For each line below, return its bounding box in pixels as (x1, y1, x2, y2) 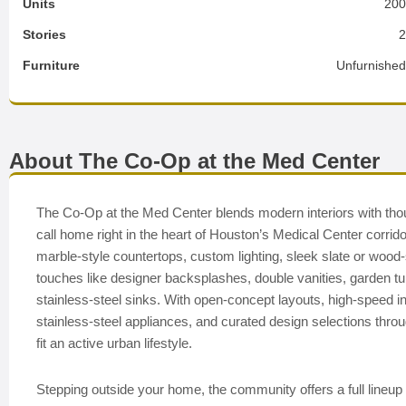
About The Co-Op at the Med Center (9, 149, 380, 173)
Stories (23, 27, 66, 42)
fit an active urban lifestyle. (36, 335, 192, 351)
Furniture (23, 58, 80, 72)
